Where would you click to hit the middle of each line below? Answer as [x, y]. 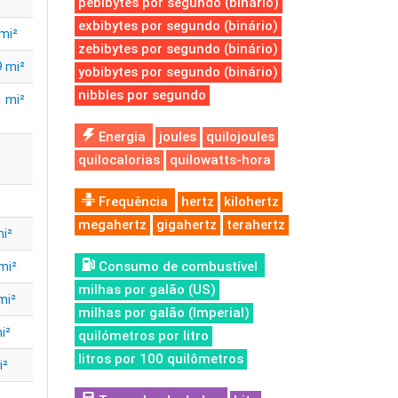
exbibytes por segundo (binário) [178, 26]
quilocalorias [119, 160]
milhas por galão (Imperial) [163, 313]
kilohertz [251, 202]
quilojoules [240, 137]
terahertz [255, 225]
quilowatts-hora [220, 160]
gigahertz [186, 225]
